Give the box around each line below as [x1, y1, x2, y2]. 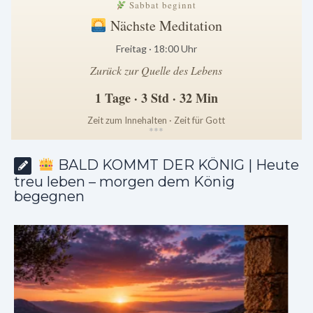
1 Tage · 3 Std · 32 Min [94, 89, 218, 108]
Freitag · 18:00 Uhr [115, 43, 197, 55]
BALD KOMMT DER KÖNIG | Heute [54, 156, 299, 174]
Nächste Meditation [106, 16, 222, 36]
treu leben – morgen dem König [14, 173, 235, 191]
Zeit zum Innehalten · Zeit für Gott [87, 115, 226, 126]
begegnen [14, 188, 85, 205]
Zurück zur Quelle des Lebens [90, 63, 223, 78]
